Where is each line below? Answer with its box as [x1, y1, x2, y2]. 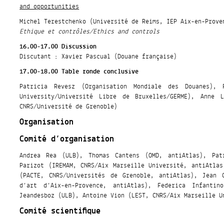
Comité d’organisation [19, 131, 114, 147]
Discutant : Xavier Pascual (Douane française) [19, 50, 177, 63]
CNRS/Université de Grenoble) [19, 100, 118, 113]
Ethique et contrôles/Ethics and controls [19, 25, 160, 38]
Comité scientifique [19, 203, 101, 219]
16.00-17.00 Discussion [19, 40, 97, 53]
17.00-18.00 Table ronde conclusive [19, 65, 139, 78]
